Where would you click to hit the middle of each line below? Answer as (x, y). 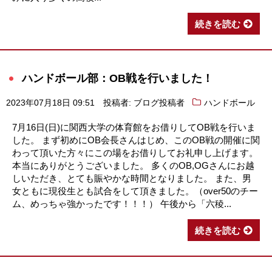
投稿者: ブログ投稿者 (144, 103)
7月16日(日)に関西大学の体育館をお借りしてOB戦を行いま (134, 127)
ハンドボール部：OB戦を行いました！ (117, 78)
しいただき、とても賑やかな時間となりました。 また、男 (132, 178)
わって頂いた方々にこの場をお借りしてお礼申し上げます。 (135, 152)
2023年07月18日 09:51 (50, 103)
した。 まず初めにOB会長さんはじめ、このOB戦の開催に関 (136, 140)
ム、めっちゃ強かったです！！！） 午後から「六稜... (122, 203)
